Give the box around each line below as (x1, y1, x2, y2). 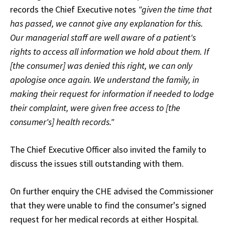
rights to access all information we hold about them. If (10, 46, 209, 58)
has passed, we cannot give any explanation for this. (10, 18, 203, 30)
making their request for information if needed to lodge (10, 88, 214, 100)
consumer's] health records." (10, 116, 114, 128)
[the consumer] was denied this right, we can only (10, 60, 192, 72)
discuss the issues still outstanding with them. (10, 158, 184, 170)
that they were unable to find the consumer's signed (10, 199, 206, 211)
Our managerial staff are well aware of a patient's (10, 32, 196, 44)
